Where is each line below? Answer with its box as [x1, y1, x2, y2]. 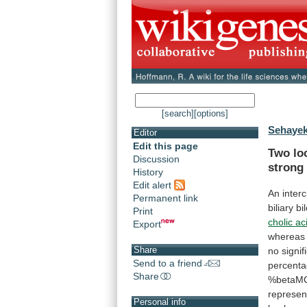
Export [133, 218, 161, 230]
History [133, 167, 163, 178]
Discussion [133, 153, 180, 165]
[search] [162, 108, 194, 119]
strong [268, 160, 304, 174]
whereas [268, 230, 306, 242]
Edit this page [133, 140, 198, 152]
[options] [194, 108, 228, 119]
